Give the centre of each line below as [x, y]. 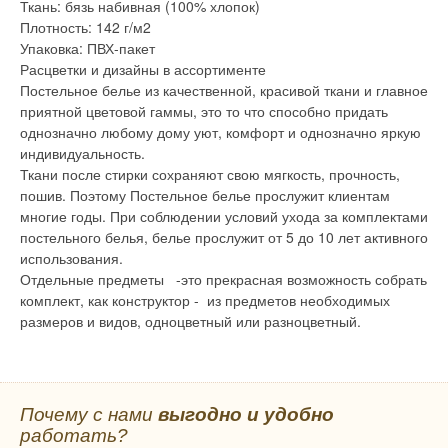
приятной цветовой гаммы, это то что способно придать [204, 111]
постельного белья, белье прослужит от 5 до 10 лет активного [224, 237]
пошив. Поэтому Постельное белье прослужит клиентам [205, 195]
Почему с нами [89, 415]
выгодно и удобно [246, 415]
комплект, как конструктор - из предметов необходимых [205, 300]
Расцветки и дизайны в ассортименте [143, 69]
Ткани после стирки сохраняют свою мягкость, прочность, [210, 174]
